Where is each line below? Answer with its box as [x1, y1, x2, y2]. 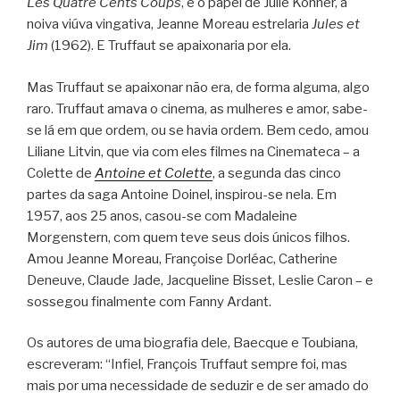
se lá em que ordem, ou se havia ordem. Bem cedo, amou [27, 121, 369, 138]
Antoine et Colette [95, 164, 212, 181]
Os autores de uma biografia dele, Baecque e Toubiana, [27, 335, 358, 352]
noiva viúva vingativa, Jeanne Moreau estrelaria [27, 16, 312, 33]
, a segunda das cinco [212, 164, 341, 181]
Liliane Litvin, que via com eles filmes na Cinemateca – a [27, 143, 360, 160]
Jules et [312, 16, 360, 33]
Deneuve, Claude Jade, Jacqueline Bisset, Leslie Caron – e [27, 271, 373, 288]
